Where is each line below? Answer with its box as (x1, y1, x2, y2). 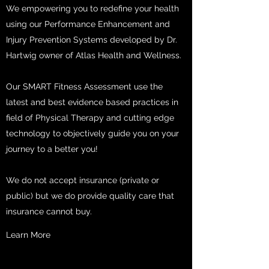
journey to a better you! (6, 144, 100, 154)
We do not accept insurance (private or (6, 175, 159, 185)
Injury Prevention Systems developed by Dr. (6, 35, 177, 44)
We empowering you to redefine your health (6, 4, 179, 13)
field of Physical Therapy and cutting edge (6, 113, 174, 122)
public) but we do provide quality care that (6, 191, 174, 201)
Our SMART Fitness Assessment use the (6, 82, 163, 91)
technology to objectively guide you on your (6, 128, 179, 138)
